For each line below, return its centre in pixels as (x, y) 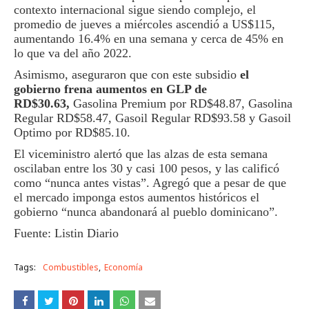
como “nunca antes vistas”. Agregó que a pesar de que (150, 183)
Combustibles (71, 267)
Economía (123, 267)
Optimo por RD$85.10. (72, 132)
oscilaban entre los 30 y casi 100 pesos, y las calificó (147, 168)
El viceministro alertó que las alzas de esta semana (141, 154)
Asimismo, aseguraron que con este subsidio (125, 74)
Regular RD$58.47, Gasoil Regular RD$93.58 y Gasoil (152, 118)
